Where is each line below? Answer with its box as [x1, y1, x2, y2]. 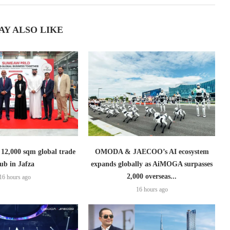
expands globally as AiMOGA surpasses [91, 160, 213, 168]
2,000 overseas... [127, 172, 177, 180]
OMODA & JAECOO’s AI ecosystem [94, 147, 209, 156]
